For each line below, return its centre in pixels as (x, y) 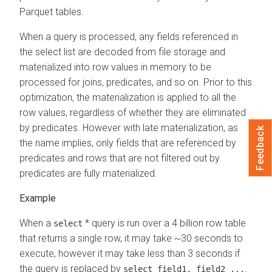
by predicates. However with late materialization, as (129, 127)
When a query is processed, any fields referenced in (129, 36)
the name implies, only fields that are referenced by (128, 143)
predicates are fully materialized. (88, 173)
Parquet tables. (52, 12)
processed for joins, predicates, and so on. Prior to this (136, 82)
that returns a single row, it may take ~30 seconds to (131, 238)
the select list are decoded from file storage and (122, 52)
